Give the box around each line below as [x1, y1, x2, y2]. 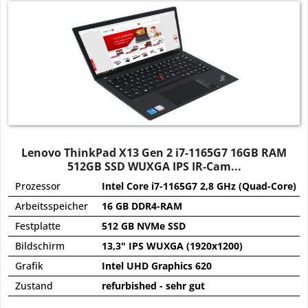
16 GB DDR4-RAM [102, 199, 183, 213]
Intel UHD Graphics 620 [102, 259, 212, 273]
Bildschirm [15, 239, 65, 253]
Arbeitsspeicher [15, 199, 89, 213]
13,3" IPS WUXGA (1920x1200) [102, 239, 243, 253]
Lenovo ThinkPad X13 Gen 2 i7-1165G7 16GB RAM [21, 145, 287, 161]
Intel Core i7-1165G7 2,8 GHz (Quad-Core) [102, 179, 297, 193]
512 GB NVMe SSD [102, 219, 186, 233]
